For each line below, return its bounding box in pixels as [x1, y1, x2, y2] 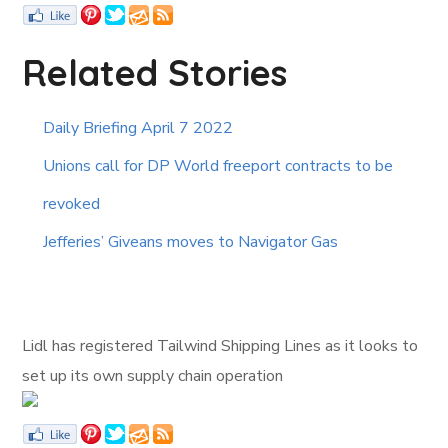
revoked [43, 193, 101, 216]
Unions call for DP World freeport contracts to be [43, 155, 394, 178]
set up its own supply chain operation [22, 365, 284, 388]
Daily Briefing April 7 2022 [43, 117, 234, 140]
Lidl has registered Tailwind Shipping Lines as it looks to [22, 335, 419, 358]
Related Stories [22, 50, 288, 96]
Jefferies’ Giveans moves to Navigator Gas [43, 231, 339, 254]
